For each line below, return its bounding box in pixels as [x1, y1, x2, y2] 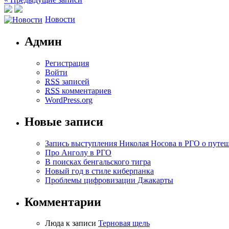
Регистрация [45, 58, 89, 67]
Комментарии [25, 195, 101, 209]
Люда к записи [45, 219, 98, 228]
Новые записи [25, 114, 103, 128]
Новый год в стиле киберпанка [45, 166, 154, 175]
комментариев [60, 86, 111, 95]
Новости [45, 14, 75, 24]
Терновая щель [98, 219, 150, 228]
